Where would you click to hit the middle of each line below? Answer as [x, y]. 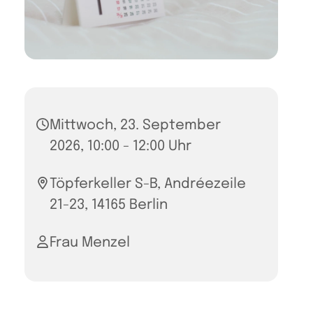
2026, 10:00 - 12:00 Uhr [121, 147]
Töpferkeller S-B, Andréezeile [148, 184]
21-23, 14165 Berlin [109, 205]
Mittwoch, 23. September [135, 126]
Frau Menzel [90, 243]
